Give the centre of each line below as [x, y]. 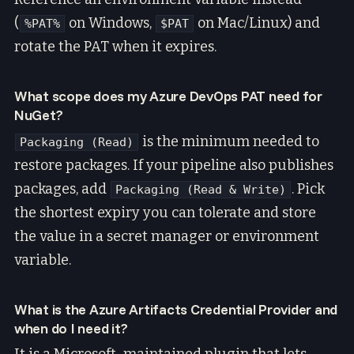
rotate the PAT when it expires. [115, 47]
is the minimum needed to [229, 141]
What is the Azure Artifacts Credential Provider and [176, 309]
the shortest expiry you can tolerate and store [165, 212]
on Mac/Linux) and [257, 23]
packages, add [62, 188]
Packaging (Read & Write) [201, 189]
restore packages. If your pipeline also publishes [174, 165]
